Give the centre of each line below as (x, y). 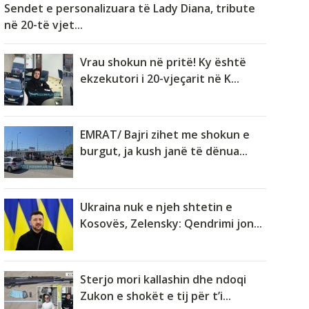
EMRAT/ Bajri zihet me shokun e (165, 134)
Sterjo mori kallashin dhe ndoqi (163, 279)
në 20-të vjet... (43, 24)
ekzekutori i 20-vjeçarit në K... (160, 78)
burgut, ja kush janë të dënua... (164, 151)
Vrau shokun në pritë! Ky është (163, 62)
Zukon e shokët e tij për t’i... (156, 296)
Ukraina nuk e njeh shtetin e (156, 207)
